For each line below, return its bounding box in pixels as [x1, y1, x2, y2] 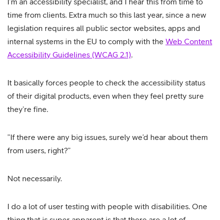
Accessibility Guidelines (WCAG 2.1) [7, 50, 131, 59]
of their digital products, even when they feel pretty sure [7, 91, 204, 100]
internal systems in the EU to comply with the [7, 37, 165, 46]
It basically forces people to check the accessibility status [7, 78, 205, 87]
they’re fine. [7, 105, 48, 113]
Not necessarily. [7, 174, 62, 183]
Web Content [165, 37, 212, 46]
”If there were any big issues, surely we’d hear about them [7, 133, 208, 141]
